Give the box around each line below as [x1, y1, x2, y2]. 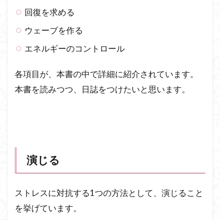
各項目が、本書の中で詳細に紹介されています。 [15, 69, 198, 80]
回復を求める [25, 7, 75, 18]
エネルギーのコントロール [25, 43, 125, 54]
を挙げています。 [15, 203, 82, 214]
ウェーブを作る [25, 25, 83, 36]
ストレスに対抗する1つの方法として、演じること [15, 188, 203, 198]
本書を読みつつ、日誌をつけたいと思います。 [15, 84, 190, 95]
